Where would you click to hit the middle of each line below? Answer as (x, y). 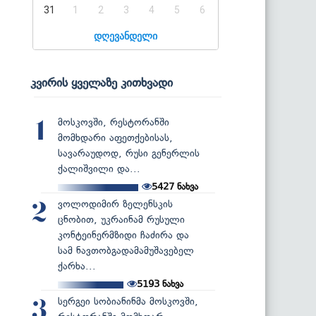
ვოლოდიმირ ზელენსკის (115, 204)
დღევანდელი (126, 36)
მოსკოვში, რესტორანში (114, 122)
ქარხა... (77, 266)
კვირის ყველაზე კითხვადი (102, 82)
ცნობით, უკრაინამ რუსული (121, 219)
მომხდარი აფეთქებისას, (115, 138)
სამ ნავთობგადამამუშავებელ (126, 250)
